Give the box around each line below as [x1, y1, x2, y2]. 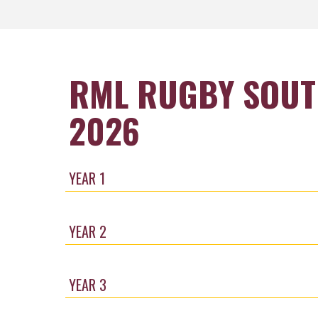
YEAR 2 [69, 221, 106, 242]
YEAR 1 [69, 168, 105, 189]
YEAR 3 [69, 274, 106, 295]
